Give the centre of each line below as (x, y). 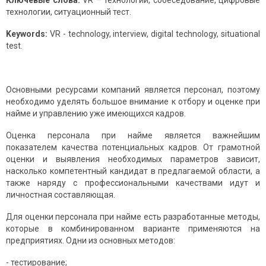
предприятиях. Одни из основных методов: (91, 241)
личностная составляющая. (61, 195)
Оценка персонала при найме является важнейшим (133, 136)
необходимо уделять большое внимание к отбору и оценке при (133, 102)
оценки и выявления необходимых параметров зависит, (133, 159)
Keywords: (27, 34)
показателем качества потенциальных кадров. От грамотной (133, 148)
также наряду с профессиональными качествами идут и (133, 183)
